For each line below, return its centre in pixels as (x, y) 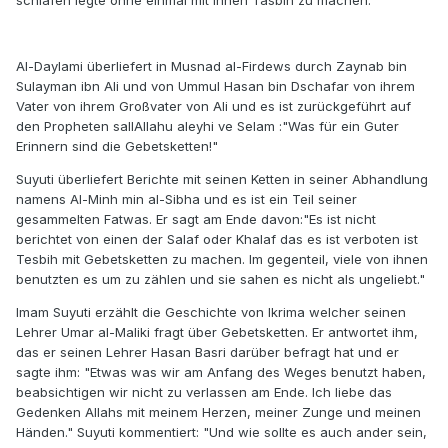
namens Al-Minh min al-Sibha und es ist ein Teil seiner (186, 199)
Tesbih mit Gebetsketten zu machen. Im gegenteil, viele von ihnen (222, 259)
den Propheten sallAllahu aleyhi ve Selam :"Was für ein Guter (207, 126)
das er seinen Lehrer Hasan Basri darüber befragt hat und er (207, 352)
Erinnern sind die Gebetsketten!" (117, 146)
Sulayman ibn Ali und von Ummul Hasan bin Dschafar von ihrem (215, 86)
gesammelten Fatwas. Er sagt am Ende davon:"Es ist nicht (196, 219)
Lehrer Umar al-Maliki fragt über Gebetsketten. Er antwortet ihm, (217, 332)
